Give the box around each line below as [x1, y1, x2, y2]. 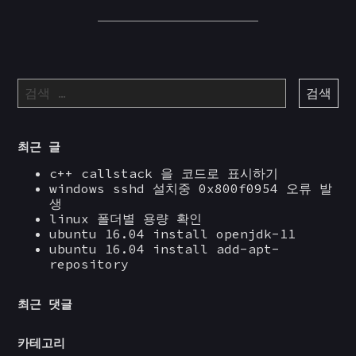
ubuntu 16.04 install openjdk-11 [49, 226, 296, 242]
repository [49, 256, 130, 273]
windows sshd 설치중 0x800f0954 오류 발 [49, 180, 333, 197]
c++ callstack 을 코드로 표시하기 [49, 165, 279, 182]
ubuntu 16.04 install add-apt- [49, 241, 281, 257]
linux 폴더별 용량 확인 [49, 211, 203, 227]
